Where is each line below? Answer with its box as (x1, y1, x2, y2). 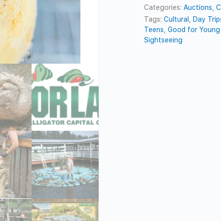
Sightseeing (144, 36, 183, 44)
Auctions (184, 3, 213, 11)
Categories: (144, 3, 184, 11)
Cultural (164, 15, 189, 23)
